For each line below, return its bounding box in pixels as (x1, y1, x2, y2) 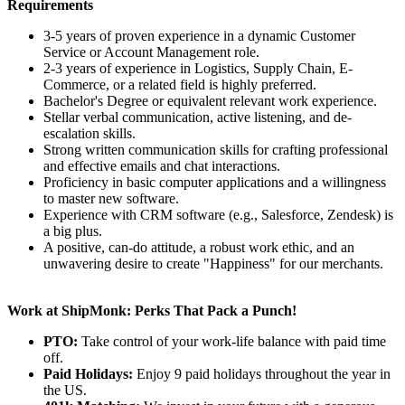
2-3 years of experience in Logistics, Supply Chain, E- (43, 60, 353, 76)
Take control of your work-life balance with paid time (81, 333, 386, 349)
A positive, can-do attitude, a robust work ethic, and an (43, 239, 354, 255)
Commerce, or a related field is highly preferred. (43, 76, 316, 92)
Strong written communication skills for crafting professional (43, 141, 388, 157)
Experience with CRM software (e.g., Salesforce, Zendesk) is (43, 206, 393, 222)
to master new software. (43, 190, 179, 206)
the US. (43, 381, 87, 398)
